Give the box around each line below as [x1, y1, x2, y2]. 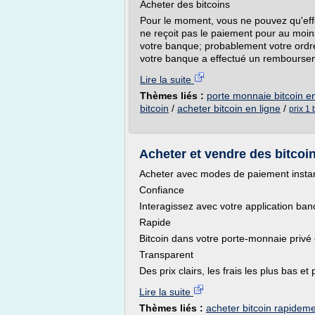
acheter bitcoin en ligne [177, 103, 281, 114]
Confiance [139, 184, 184, 195]
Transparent [139, 249, 193, 260]
